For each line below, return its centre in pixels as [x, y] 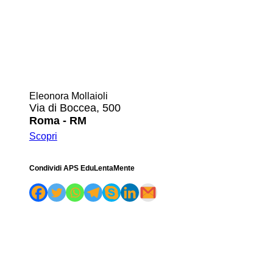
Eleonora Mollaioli [68, 96]
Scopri [43, 136]
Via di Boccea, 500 [75, 108]
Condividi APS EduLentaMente [82, 168]
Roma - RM [58, 120]
